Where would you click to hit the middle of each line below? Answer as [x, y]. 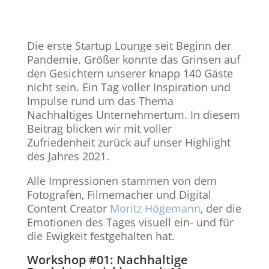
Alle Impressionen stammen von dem [122, 181]
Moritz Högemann [155, 208]
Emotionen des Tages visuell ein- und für [130, 222]
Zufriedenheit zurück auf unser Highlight [128, 142]
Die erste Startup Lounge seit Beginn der [129, 46]
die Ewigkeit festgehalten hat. [101, 236]
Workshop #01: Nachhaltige [107, 260]
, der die [221, 208]
